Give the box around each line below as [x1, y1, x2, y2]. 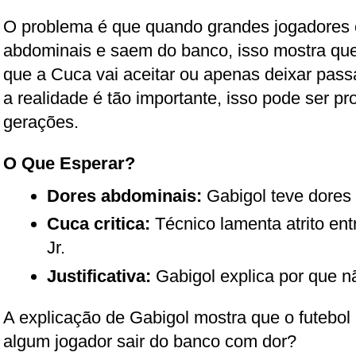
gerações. [3, 111, 79, 132]
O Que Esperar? [3, 153, 135, 173]
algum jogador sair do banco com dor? [3, 331, 296, 351]
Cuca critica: [47, 214, 150, 234]
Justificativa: [47, 265, 151, 286]
